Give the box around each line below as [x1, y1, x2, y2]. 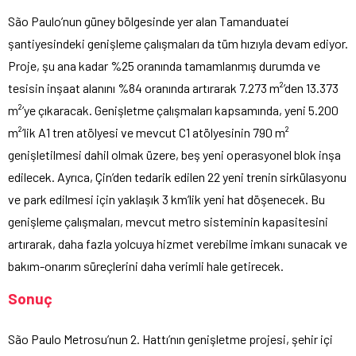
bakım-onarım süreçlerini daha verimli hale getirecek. [8, 257, 284, 273]
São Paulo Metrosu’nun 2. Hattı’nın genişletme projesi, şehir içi [8, 331, 333, 346]
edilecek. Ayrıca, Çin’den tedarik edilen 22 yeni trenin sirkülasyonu [8, 168, 346, 184]
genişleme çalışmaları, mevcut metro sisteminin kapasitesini [8, 213, 328, 229]
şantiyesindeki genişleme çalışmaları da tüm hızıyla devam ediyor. [8, 35, 348, 51]
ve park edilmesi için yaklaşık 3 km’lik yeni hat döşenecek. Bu [8, 191, 325, 207]
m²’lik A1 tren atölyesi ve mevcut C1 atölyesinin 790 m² [8, 124, 289, 140]
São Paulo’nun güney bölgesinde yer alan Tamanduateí [8, 13, 288, 29]
